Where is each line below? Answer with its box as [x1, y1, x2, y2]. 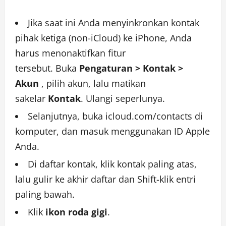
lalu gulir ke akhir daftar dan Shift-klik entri [15, 173, 196, 185]
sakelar [15, 92, 48, 104]
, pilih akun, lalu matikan [39, 77, 146, 89]
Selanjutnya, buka [28, 110, 105, 122]
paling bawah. [15, 188, 75, 200]
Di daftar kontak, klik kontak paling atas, [28, 158, 197, 170]
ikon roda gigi [45, 206, 107, 218]
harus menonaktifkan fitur [15, 47, 126, 59]
